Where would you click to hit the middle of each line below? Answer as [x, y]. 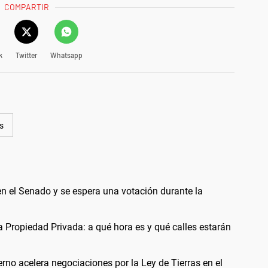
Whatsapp [66, 55]
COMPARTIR [27, 7]
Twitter [26, 55]
